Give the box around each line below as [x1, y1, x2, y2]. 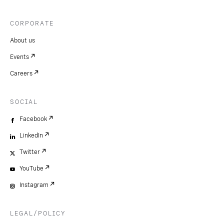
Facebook [19, 115, 47, 123]
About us [10, 37, 35, 44]
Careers [10, 70, 32, 77]
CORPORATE [10, 20, 54, 27]
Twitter [19, 148, 40, 156]
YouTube [19, 165, 43, 172]
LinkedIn [19, 132, 43, 139]
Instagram [19, 181, 48, 189]
